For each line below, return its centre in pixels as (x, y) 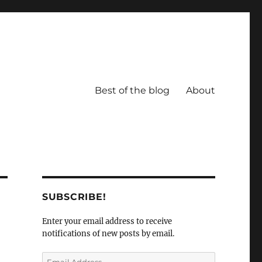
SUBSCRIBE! (74, 197)
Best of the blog (132, 90)
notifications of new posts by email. (108, 234)
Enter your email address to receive (107, 221)
